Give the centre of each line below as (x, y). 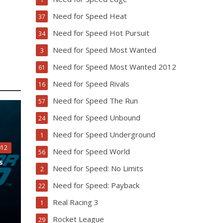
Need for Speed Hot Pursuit (101, 33)
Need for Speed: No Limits (98, 168)
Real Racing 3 (76, 202)
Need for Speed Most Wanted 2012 (115, 67)
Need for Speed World (92, 151)
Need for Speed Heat (90, 16)
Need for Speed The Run (96, 101)
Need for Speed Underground (104, 134)
